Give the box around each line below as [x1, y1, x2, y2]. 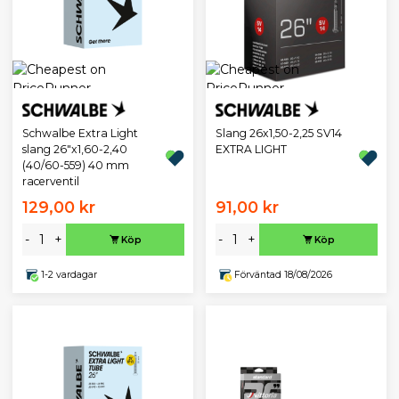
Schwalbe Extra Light [21, 126, 138, 141]
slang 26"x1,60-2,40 [21, 142, 127, 157]
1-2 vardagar [40, 268, 97, 281]
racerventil [21, 175, 79, 189]
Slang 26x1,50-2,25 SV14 [215, 126, 342, 141]
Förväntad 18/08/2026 [233, 268, 332, 281]
